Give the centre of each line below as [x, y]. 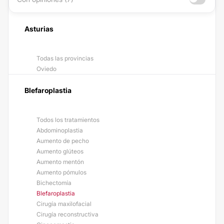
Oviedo [46, 69]
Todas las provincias [65, 58]
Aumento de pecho [63, 141]
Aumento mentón [60, 162]
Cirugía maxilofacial [64, 204]
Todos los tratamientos [68, 120]
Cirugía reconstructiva [67, 214]
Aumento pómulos [61, 172]
